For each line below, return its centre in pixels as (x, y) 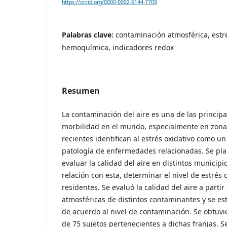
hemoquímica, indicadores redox (118, 48)
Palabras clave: (89, 35)
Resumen (81, 91)
